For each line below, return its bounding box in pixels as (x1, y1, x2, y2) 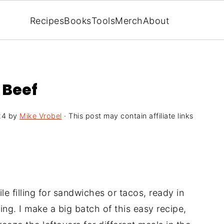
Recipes (29, 15, 64, 26)
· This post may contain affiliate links (61, 111, 193, 120)
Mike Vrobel (19, 111, 62, 120)
